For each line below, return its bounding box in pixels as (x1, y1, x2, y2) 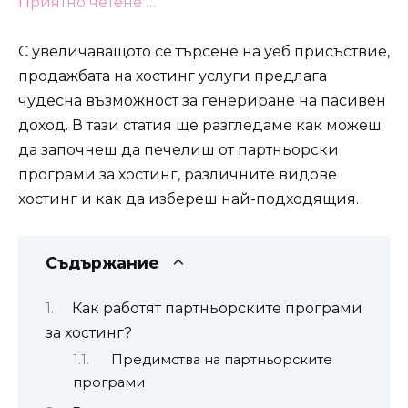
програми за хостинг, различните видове (18, 166, 337, 184)
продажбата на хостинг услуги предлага (18, 67, 327, 86)
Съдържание (46, 253, 159, 273)
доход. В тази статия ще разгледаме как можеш (18, 117, 382, 135)
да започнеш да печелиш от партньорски (18, 141, 339, 159)
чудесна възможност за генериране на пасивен (18, 92, 386, 110)
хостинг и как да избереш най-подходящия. (18, 190, 359, 209)
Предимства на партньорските (110, 352, 332, 369)
